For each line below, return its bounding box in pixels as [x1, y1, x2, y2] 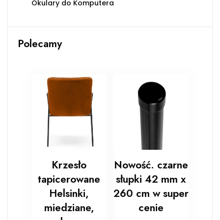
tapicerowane [38, 172, 101, 187]
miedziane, [44, 200, 94, 216]
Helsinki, [49, 186, 89, 201]
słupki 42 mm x [116, 172, 186, 187]
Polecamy [18, 36, 62, 52]
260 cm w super [113, 186, 189, 201]
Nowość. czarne [113, 158, 188, 173]
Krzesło [52, 158, 87, 173]
